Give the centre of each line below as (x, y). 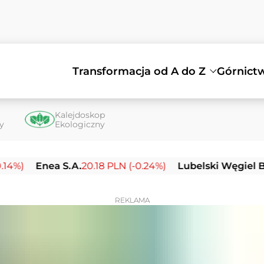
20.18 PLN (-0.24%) (91, 166)
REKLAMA (132, 200)
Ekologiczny (80, 125)
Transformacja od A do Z (139, 71)
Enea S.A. (26, 166)
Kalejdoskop (80, 115)
